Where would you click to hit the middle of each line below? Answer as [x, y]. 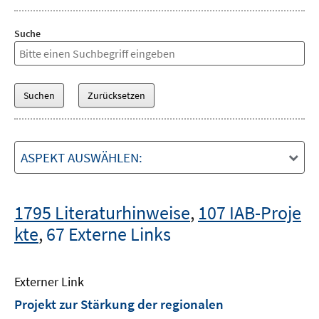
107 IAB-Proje [250, 213]
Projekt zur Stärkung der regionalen [119, 304]
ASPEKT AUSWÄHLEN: [82, 157]
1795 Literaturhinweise [102, 213]
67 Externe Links [109, 234]
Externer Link [49, 282]
